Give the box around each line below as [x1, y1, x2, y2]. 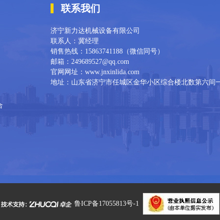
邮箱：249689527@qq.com [51, 57, 129, 65]
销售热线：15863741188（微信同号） [51, 47, 164, 55]
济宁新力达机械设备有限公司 [51, 27, 140, 34]
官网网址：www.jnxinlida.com [51, 68, 139, 76]
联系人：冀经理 [51, 37, 99, 45]
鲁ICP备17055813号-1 [74, 199, 139, 207]
